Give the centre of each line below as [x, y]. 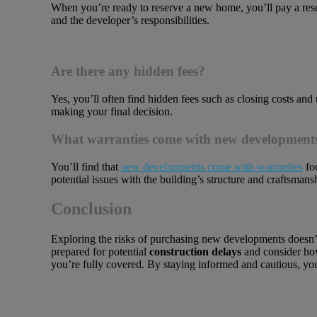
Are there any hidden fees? [128, 71]
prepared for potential [100, 252]
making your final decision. [112, 112]
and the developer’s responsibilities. [130, 20]
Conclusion [91, 209]
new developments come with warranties [212, 166]
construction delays [195, 252]
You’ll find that [86, 166]
